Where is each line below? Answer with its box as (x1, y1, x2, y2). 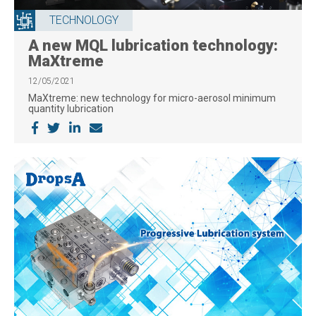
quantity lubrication (28, 102, 116, 114)
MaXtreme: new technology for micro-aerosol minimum (28, 92, 276, 104)
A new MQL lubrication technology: (28, 36, 278, 54)
